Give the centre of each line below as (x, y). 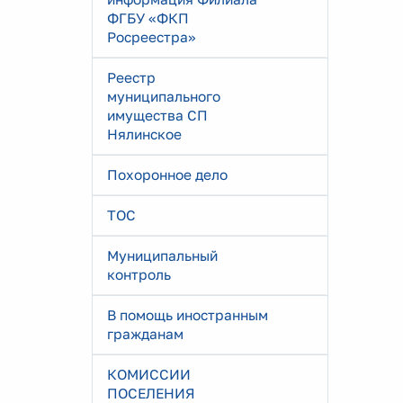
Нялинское (144, 134)
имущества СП (157, 115)
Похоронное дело (167, 175)
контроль (139, 274)
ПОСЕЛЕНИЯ (151, 393)
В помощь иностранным (188, 315)
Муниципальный (162, 255)
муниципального (164, 96)
